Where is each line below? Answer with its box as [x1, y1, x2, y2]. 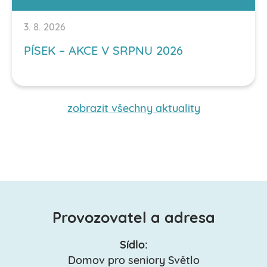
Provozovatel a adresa [52, 211, 215, 226]
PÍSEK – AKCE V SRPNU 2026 [24, 45, 183, 58]
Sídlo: [119, 240, 148, 252]
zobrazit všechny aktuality [67, 103, 200, 115]
